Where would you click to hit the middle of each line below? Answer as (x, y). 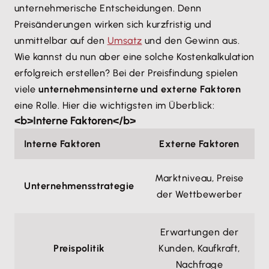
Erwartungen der (199, 232)
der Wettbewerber (199, 194)
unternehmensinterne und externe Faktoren (140, 89)
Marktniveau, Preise (199, 178)
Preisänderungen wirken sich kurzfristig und (113, 24)
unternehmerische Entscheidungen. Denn (108, 8)
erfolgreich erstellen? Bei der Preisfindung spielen (126, 73)
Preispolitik (79, 248)
